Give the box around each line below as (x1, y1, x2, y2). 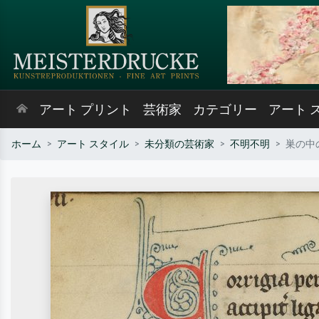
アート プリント (39, 103, 132, 117)
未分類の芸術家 (145, 138, 214, 150)
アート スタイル (57, 138, 129, 150)
